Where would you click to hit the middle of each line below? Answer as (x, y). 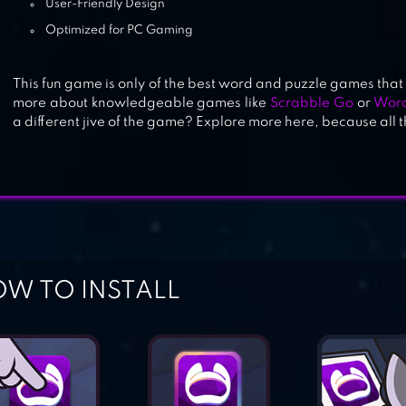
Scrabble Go (312, 103)
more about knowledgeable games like (142, 103)
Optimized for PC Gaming (119, 30)
